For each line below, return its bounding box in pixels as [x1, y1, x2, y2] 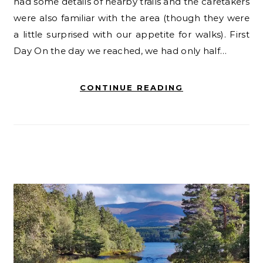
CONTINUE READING [80, 83, 183, 93]
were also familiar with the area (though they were [14, 12, 249, 24]
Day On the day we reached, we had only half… [14, 45, 227, 57]
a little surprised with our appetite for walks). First [14, 29, 249, 41]
